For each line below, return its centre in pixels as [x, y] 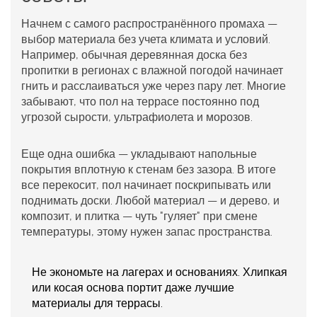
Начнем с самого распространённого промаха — [149, 23]
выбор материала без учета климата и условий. [146, 39]
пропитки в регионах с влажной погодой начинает [152, 70]
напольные [227, 154]
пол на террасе [139, 101]
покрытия [46, 169]
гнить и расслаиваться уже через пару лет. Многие [154, 86]
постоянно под [219, 101]
